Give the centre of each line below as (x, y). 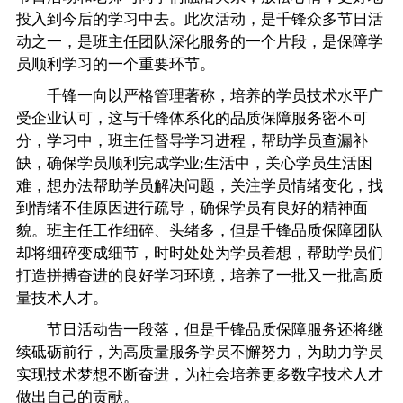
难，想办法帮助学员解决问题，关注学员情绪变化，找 (200, 185)
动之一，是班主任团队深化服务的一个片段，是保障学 (200, 41)
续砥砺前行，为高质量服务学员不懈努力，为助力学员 (200, 352)
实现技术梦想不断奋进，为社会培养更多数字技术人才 (200, 374)
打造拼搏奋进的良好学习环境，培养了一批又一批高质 (200, 275)
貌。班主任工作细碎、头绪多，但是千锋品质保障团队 (200, 230)
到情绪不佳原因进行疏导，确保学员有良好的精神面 (193, 208)
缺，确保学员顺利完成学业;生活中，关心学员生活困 (195, 163)
